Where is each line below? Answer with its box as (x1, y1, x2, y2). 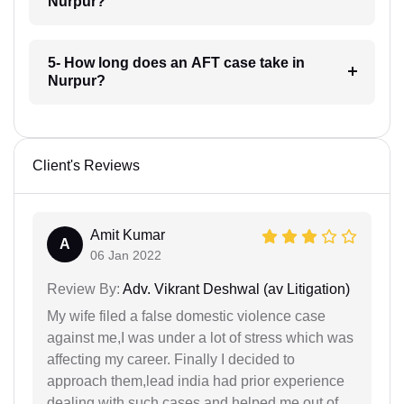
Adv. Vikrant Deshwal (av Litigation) (120, 281, 350, 297)
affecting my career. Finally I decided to (47, 352, 295, 367)
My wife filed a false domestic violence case (47, 308, 326, 324)
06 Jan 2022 (90, 248, 161, 262)
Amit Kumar (90, 227, 165, 243)
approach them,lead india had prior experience (47, 373, 344, 389)
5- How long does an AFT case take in (47, 55, 305, 70)
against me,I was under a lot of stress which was (47, 330, 353, 345)
